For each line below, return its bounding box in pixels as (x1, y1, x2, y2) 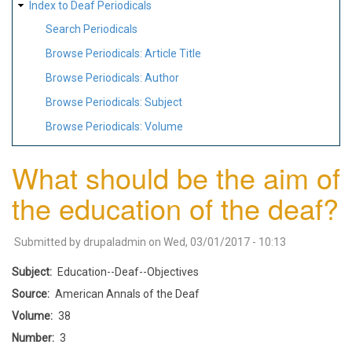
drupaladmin (83, 235, 146, 248)
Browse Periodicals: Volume (46, 119, 183, 133)
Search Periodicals (46, 23, 137, 36)
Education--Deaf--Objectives (57, 265, 199, 278)
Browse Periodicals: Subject (46, 95, 182, 108)
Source (12, 287, 47, 300)
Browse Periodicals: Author (46, 71, 179, 84)
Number (12, 331, 52, 344)
